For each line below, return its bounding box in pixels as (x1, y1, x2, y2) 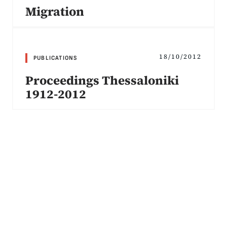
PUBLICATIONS (33, 54, 78, 62)
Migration (25, 3, 84, 20)
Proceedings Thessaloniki (25, 71, 179, 89)
